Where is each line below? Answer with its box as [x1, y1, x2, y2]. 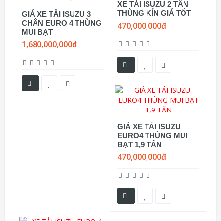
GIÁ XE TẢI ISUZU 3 [22, 10, 91, 18]
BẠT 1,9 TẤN [117, 140, 162, 148]
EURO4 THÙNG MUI [117, 131, 187, 140]
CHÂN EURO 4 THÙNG [22, 19, 102, 27]
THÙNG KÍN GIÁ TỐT [117, 9, 191, 17]
